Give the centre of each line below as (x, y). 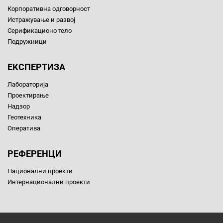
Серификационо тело (40, 31)
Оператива (24, 128)
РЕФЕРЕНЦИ (35, 154)
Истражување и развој (41, 20)
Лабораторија (28, 85)
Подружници (27, 42)
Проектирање (28, 96)
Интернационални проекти (49, 182)
